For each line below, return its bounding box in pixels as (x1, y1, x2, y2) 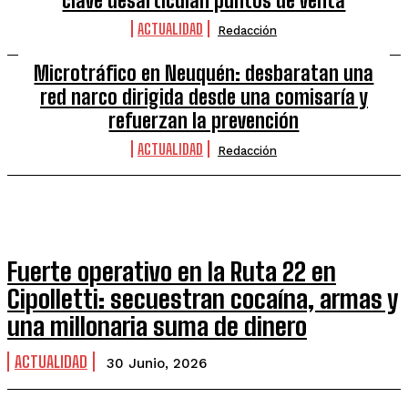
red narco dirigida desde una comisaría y (39, 85, 368, 109)
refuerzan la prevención (108, 108, 300, 133)
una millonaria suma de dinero (7, 311, 307, 342)
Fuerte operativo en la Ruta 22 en (7, 256, 336, 287)
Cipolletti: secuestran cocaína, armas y (7, 283, 398, 314)
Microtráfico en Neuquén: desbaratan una (34, 61, 374, 86)
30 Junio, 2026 (107, 355, 207, 372)
